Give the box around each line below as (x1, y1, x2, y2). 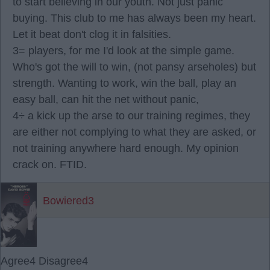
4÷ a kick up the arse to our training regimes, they (13, 110, 250, 122)
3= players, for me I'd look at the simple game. (13, 45, 234, 57)
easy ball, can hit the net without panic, (13, 93, 199, 105)
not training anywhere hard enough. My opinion (13, 142, 239, 154)
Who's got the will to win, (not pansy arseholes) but (13, 61, 256, 73)
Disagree (39, 255, 82, 267)
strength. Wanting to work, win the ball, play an (13, 77, 236, 89)
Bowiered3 (43, 195, 94, 207)
